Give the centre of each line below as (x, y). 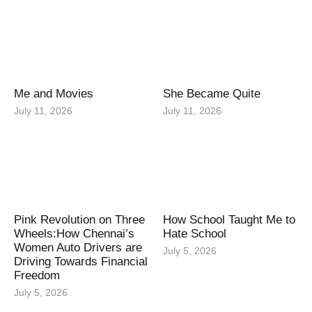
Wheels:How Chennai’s (74, 234)
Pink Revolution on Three (79, 220)
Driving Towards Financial (81, 262)
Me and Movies (54, 94)
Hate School (195, 234)
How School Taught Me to (229, 220)
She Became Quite (212, 94)
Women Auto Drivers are (78, 248)
